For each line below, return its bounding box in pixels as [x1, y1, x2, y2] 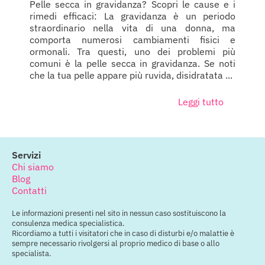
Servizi [12, 149, 41, 161]
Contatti [12, 185, 47, 197]
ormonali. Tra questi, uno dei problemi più [30, 46, 235, 58]
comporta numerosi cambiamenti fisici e [30, 34, 235, 46]
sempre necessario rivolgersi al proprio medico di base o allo [12, 238, 219, 249]
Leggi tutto [178, 96, 224, 108]
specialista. [12, 248, 51, 259]
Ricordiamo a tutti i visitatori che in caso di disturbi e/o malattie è [12, 228, 234, 239]
